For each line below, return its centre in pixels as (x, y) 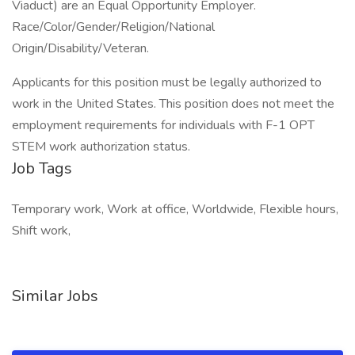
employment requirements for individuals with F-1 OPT (163, 125)
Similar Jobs (55, 296)
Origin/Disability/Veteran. (80, 48)
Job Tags (42, 168)
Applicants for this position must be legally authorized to (167, 82)
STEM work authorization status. (101, 147)
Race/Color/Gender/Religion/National (113, 27)
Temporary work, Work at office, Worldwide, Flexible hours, (175, 209)
